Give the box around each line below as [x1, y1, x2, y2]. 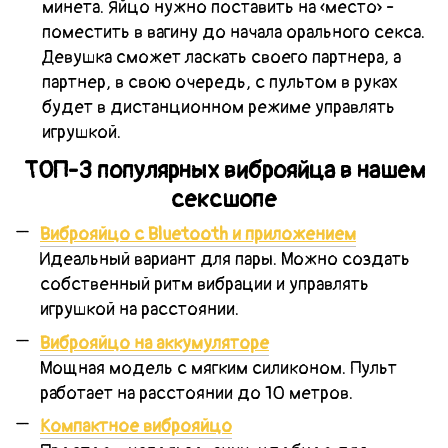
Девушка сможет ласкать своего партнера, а [42, 45, 401, 69]
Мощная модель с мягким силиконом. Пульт [40, 356, 397, 380]
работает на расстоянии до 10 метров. [40, 381, 353, 405]
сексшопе [171, 184, 277, 214]
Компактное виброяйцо [40, 415, 232, 439]
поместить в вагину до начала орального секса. [42, 20, 425, 44]
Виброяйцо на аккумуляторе [40, 331, 269, 355]
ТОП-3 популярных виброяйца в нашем [23, 155, 425, 185]
